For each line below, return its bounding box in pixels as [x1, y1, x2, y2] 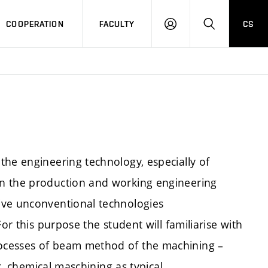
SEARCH [208, 24, 241, 33]
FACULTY [99, 19, 135, 29]
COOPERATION [6, 19, 64, 29]
